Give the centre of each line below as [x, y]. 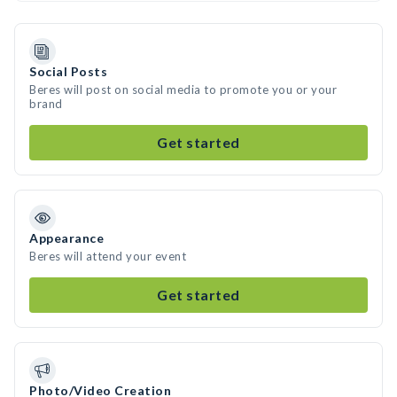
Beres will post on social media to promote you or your [183, 90]
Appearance [66, 238]
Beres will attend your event [108, 256]
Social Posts [68, 71]
